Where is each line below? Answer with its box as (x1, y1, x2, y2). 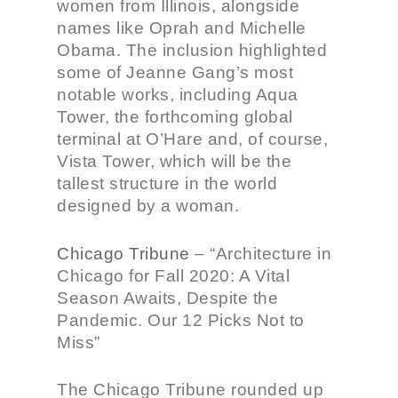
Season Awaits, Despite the (57, 288, 278, 307)
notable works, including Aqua (57, 85, 298, 104)
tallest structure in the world (57, 174, 277, 193)
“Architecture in (210, 243, 331, 263)
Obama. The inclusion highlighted (57, 41, 327, 60)
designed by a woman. (57, 196, 239, 215)
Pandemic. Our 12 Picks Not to (57, 310, 305, 330)
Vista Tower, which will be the (57, 152, 291, 171)
